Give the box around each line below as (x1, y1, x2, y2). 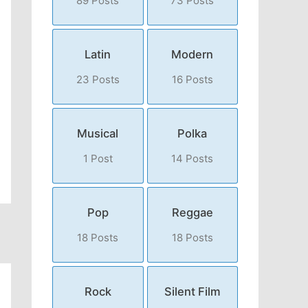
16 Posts (171, 73, 213, 87)
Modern (171, 47, 214, 62)
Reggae (171, 206, 213, 220)
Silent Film (164, 285, 221, 299)
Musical (77, 126, 119, 141)
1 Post (82, 152, 113, 166)
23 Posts (76, 73, 120, 87)
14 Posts (171, 152, 214, 166)
